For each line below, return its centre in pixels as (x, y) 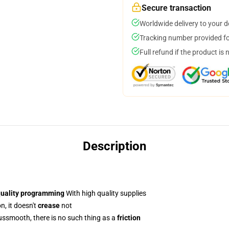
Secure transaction (176, 8)
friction (129, 218)
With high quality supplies (105, 193)
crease (49, 205)
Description (114, 146)
